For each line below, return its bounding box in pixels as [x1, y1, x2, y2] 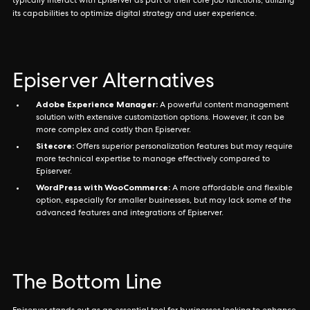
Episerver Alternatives [12, 73, 215, 93]
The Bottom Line [12, 274, 162, 295]
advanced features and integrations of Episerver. [36, 210, 224, 218]
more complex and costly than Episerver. [36, 127, 191, 135]
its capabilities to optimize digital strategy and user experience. [12, 10, 257, 19]
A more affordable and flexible [170, 185, 293, 193]
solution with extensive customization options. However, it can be [36, 114, 284, 122]
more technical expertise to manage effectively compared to [36, 156, 270, 164]
